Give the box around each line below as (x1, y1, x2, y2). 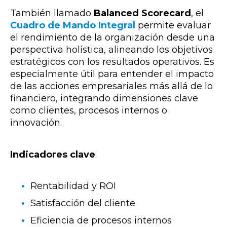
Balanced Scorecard (94, 7, 191, 19)
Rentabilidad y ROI (30, 180, 116, 192)
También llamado (10, 7, 94, 19)
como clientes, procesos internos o (10, 104, 167, 116)
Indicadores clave (10, 148, 95, 160)
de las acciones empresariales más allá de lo (10, 80, 213, 92)
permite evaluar (135, 19, 211, 31)
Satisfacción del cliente (30, 198, 135, 209)
